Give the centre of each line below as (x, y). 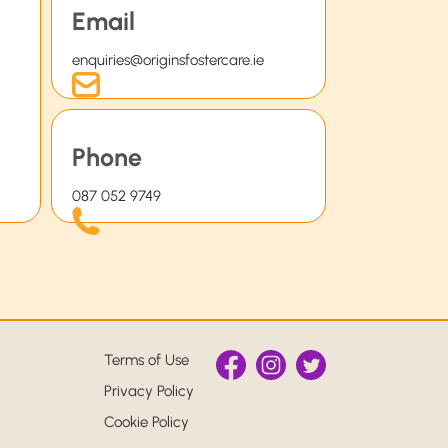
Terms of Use (146, 360)
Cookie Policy (146, 422)
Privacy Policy (148, 391)
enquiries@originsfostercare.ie (167, 60)
